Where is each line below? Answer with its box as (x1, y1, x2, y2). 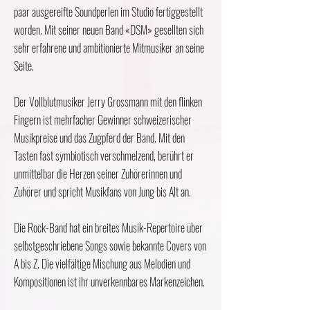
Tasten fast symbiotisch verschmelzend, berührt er (14, 147, 194, 164)
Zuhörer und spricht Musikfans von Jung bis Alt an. (14, 183, 191, 200)
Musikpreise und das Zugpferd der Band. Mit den (14, 129, 185, 146)
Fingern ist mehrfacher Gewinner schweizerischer (14, 111, 192, 128)
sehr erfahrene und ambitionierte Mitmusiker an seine (14, 39, 204, 56)
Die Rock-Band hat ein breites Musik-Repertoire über (14, 219, 203, 236)
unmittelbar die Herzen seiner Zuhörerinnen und (14, 165, 182, 182)
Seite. (14, 57, 34, 74)
